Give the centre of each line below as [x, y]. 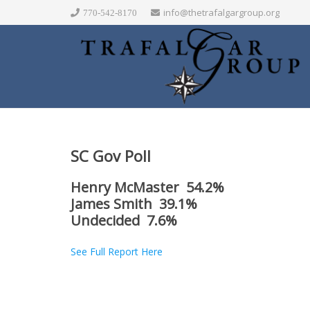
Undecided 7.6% [124, 220]
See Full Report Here [117, 252]
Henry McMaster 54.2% [147, 187]
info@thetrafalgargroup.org [221, 12]
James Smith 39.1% [134, 204]
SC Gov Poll [111, 156]
